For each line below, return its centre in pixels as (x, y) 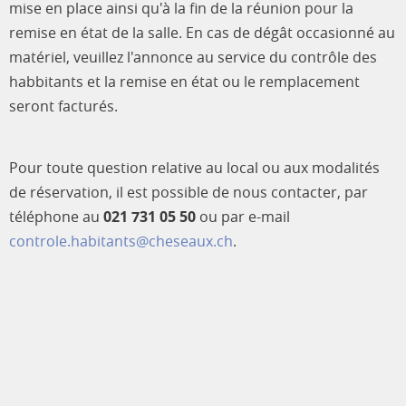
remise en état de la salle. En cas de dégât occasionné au (202, 32)
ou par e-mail (243, 216)
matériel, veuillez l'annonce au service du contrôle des (193, 57)
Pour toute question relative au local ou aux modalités (194, 167)
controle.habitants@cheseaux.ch (121, 241)
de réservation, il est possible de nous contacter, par (188, 192)
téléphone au (56, 216)
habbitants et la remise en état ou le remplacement (184, 81)
